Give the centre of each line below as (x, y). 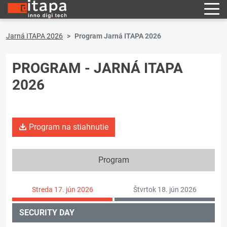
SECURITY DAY (47, 213)
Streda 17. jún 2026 (62, 189)
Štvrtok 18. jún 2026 (165, 189)
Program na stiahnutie (68, 127)
